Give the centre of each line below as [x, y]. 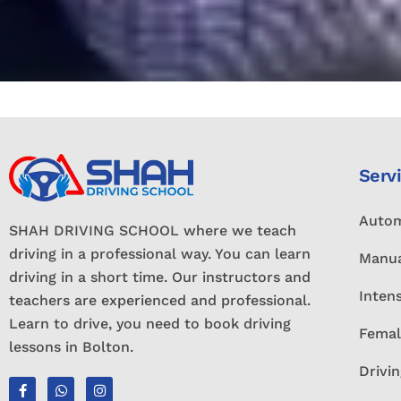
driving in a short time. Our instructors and [160, 277]
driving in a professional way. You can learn [160, 254]
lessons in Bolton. [71, 347]
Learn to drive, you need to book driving [150, 324]
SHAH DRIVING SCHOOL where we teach [153, 230]
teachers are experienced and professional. [160, 300]
